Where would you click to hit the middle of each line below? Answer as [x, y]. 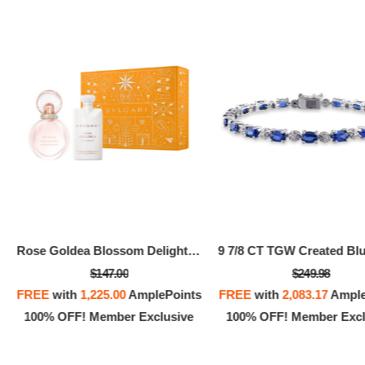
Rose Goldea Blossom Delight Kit [193, 251]
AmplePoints [164, 295]
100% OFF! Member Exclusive [109, 317]
